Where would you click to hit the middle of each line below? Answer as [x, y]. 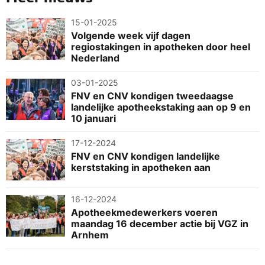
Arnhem [90, 235]
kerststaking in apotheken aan [141, 167]
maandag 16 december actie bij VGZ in [160, 223]
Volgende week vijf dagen [131, 35]
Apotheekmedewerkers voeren [144, 212]
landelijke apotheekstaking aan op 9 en [161, 107]
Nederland [95, 58]
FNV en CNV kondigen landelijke [146, 156]
